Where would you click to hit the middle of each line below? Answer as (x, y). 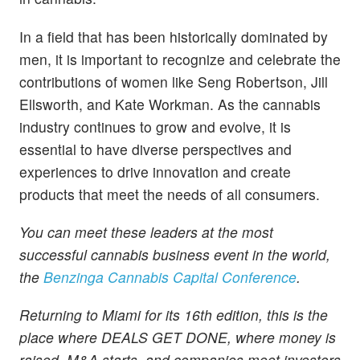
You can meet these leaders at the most (146, 231)
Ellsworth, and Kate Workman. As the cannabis (170, 104)
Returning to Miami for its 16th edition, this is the (174, 314)
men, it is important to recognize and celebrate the (180, 59)
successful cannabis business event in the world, (175, 254)
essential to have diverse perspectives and (155, 149)
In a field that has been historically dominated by (174, 36)
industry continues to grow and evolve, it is (155, 126)
